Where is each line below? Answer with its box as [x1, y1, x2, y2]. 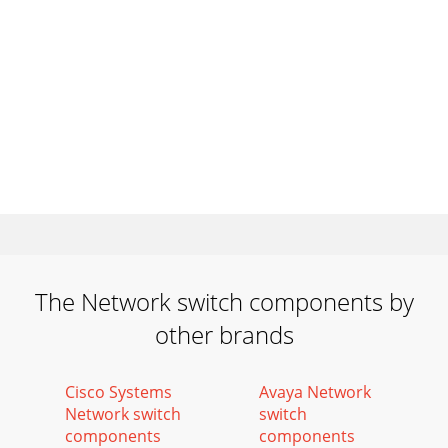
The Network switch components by [34, 285, 414, 318]
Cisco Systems [65, 381, 172, 403]
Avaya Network [259, 381, 371, 403]
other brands [154, 318, 294, 351]
